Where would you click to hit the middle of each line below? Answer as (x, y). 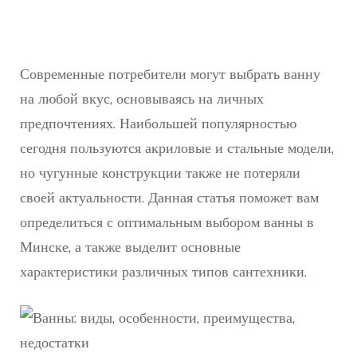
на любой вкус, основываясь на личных (142, 98)
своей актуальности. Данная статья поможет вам (169, 197)
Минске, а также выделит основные (130, 247)
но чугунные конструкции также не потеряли (160, 173)
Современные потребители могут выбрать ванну (170, 74)
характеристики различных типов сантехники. (163, 271)
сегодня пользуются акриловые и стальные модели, (177, 148)
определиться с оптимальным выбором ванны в (167, 222)
